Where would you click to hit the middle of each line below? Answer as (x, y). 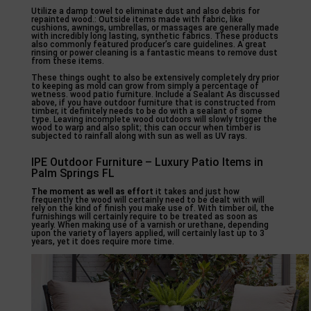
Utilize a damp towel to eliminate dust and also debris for (145, 11)
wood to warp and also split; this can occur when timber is (146, 128)
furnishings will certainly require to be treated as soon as (144, 217)
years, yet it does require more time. (102, 242)
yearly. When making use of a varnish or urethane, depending (150, 225)
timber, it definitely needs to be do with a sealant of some (146, 111)
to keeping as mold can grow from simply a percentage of (145, 86)
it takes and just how (196, 192)
